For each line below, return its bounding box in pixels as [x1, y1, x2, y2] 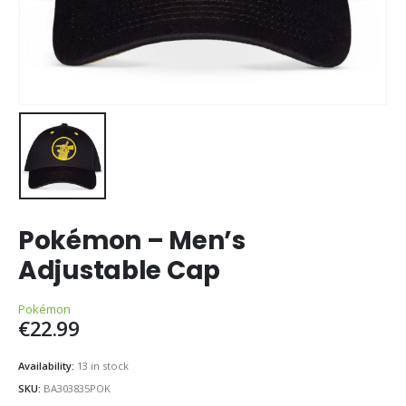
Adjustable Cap [18, 253, 221, 289]
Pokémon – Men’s [18, 223, 246, 259]
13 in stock [77, 358, 129, 372]
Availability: [18, 358, 77, 372]
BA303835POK [43, 382, 111, 396]
